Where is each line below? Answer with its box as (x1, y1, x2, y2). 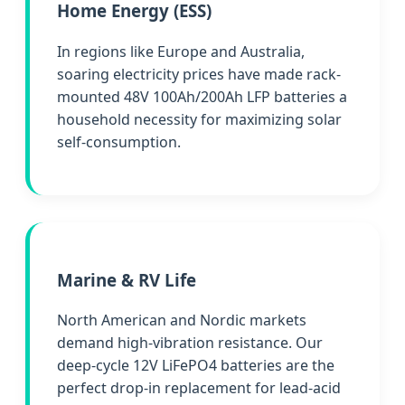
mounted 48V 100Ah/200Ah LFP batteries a (57, 86, 347, 107)
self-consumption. (57, 131, 181, 152)
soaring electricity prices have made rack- (57, 63, 341, 84)
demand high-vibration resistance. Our (57, 333, 323, 353)
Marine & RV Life (57, 268, 196, 291)
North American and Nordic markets (57, 310, 306, 331)
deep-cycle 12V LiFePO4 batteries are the (57, 355, 334, 376)
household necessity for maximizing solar (57, 108, 342, 129)
